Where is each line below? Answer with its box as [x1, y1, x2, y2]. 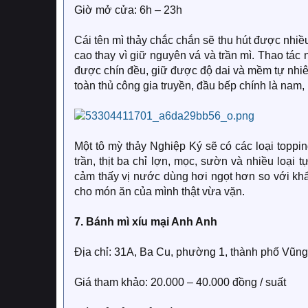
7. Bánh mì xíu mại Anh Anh [74, 216, 217, 228]
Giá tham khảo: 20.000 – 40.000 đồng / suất [74, 276, 286, 288]
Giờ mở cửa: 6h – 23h [74, 4, 182, 16]
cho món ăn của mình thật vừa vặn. [74, 186, 245, 197]
